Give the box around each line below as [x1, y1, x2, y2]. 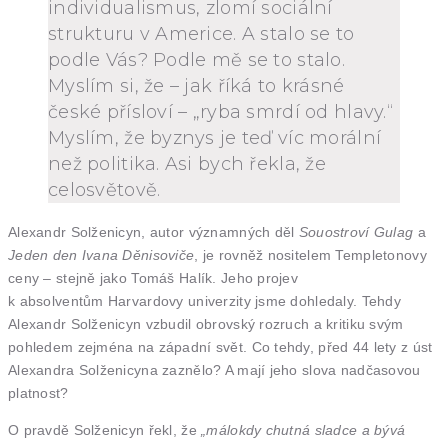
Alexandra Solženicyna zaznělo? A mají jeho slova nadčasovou [8, 362, 421, 378]
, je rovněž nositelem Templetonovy [194, 247, 427, 263]
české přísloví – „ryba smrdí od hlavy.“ [48, 101, 393, 123]
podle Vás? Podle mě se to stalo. [48, 49, 345, 71]
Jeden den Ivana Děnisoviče [8, 247, 195, 263]
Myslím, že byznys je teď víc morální [48, 127, 382, 149]
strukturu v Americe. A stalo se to [48, 23, 355, 45]
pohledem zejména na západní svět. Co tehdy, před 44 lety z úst [8, 339, 433, 355]
